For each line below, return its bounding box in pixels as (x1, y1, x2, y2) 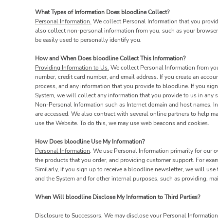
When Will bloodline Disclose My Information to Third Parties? (35, 193, 200, 201)
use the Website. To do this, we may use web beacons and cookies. (35, 119, 209, 127)
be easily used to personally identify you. (35, 36, 142, 44)
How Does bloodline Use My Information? (35, 138, 145, 146)
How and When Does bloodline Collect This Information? (35, 54, 185, 63)
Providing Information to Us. (35, 64, 109, 72)
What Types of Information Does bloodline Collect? (35, 8, 169, 17)
